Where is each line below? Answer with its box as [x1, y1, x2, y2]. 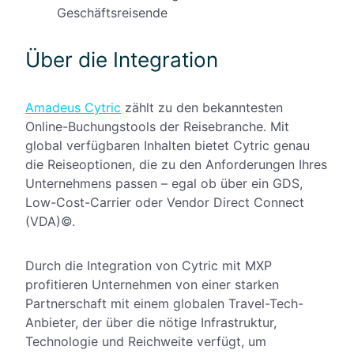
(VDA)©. [25, 213, 75, 229]
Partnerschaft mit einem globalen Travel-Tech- [25, 295, 303, 311]
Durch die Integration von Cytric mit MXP [25, 257, 272, 273]
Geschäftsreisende [57, 4, 168, 21]
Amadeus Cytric [25, 99, 121, 115]
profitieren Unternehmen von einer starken [25, 276, 279, 292]
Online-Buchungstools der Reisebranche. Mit [25, 118, 289, 134]
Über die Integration [25, 47, 218, 72]
